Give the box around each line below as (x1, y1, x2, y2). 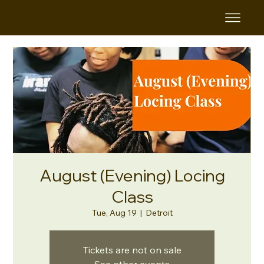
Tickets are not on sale (82, 244, 181, 256)
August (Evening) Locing (39, 165, 225, 186)
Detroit (145, 207, 173, 218)
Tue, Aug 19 (91, 207, 137, 218)
